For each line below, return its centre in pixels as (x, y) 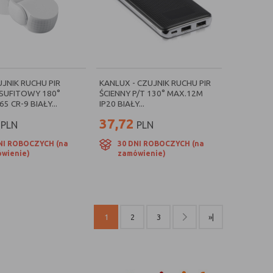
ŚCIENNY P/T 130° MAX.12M (151, 93)
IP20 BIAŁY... (122, 104)
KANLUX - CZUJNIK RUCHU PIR (155, 83)
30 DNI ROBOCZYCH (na (161, 144)
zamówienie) (142, 153)
